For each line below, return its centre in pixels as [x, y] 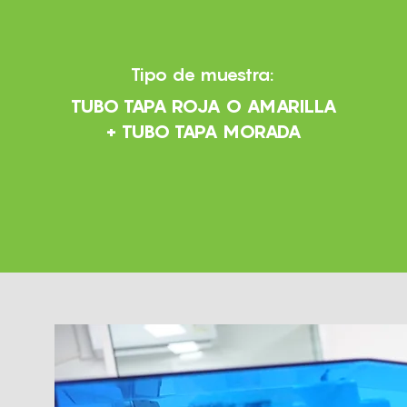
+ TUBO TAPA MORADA [204, 132]
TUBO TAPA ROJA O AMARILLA [203, 106]
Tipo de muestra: [202, 74]
